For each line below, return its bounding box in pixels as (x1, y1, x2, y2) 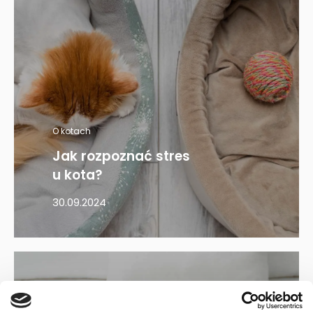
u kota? (52, 166, 103, 184)
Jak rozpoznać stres (52, 147, 190, 166)
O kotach (52, 125, 91, 137)
